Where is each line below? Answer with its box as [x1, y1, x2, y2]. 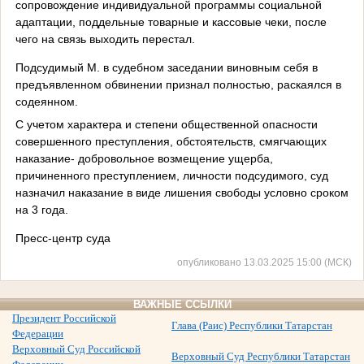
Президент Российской [12, 312, 116, 325]
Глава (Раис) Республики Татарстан [171, 319, 332, 332]
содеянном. [15, 94, 78, 108]
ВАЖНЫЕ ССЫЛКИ [132, 298, 232, 311]
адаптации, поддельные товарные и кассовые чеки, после [15, 15, 327, 28]
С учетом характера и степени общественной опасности [15, 117, 318, 131]
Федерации [12, 327, 63, 340]
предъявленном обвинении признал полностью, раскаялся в [15, 77, 341, 91]
